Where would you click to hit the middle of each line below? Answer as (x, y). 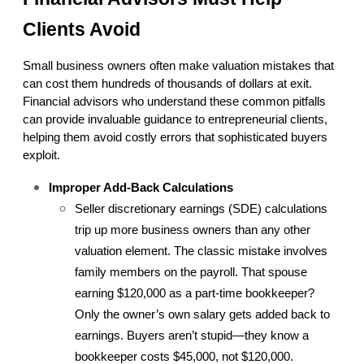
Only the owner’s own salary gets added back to (202, 315)
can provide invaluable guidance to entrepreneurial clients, (175, 120)
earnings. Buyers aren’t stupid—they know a (192, 336)
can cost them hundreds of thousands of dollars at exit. (167, 84)
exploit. (41, 156)
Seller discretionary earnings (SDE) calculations (201, 209)
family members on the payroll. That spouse (191, 273)
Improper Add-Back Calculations (141, 188)
